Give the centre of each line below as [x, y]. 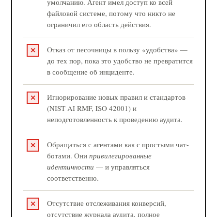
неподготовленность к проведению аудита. [115, 119]
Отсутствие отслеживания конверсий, [107, 203]
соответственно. [73, 178]
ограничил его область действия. [99, 24]
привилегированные [121, 155]
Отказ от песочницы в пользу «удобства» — [117, 49]
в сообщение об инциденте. [91, 71]
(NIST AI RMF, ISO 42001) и [92, 108]
